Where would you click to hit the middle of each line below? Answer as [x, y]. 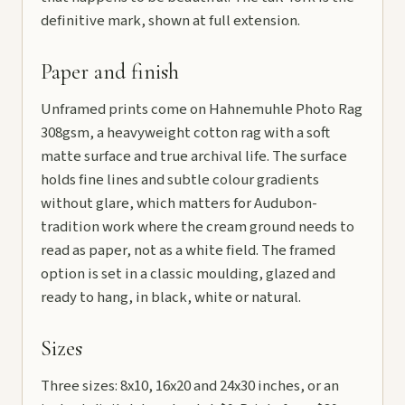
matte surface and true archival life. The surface [194, 157]
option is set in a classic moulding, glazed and [188, 274]
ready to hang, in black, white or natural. [171, 298]
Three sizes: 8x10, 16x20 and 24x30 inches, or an [190, 386]
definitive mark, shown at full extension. [170, 21]
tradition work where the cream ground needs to [198, 227]
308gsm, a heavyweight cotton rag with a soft [185, 133]
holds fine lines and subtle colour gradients [180, 180]
